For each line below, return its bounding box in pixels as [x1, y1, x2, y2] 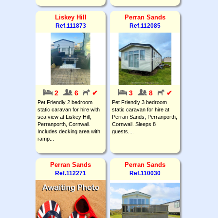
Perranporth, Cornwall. [37, 121, 91, 127]
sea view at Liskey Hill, [37, 113, 91, 120]
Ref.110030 [129, 169, 161, 177]
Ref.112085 [129, 22, 161, 29]
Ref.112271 [55, 169, 86, 177]
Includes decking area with [37, 128, 100, 134]
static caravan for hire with [37, 106, 100, 112]
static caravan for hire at [112, 106, 169, 112]
